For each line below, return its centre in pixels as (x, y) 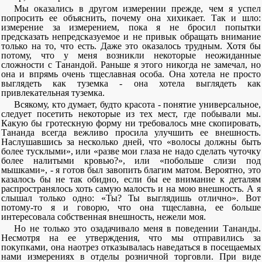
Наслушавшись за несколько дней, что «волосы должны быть (131, 142)
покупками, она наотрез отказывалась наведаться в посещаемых (131, 247)
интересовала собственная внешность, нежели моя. (104, 217)
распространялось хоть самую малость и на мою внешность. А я (131, 189)
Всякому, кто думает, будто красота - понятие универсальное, (137, 104)
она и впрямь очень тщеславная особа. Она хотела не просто (131, 74)
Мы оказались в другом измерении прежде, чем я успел (137, 8)
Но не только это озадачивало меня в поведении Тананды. (137, 228)
